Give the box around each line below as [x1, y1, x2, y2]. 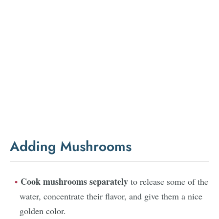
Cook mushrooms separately [21, 175, 128, 188]
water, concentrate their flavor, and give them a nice [20, 190, 202, 202]
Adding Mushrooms [10, 136, 131, 156]
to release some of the [128, 175, 208, 187]
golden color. [20, 204, 66, 217]
